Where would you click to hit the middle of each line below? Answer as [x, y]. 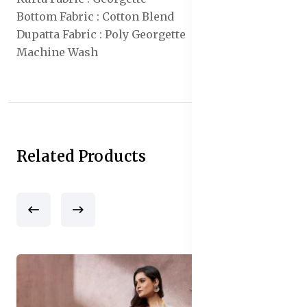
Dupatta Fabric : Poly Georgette [101, 34]
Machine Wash [57, 52]
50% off [37, 278]
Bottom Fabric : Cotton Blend [95, 16]
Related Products [81, 156]
